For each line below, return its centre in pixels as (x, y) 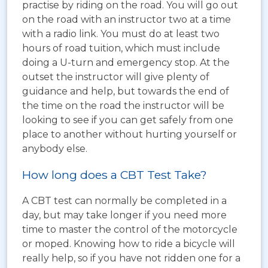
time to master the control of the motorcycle (130, 229)
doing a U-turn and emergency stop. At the (126, 62)
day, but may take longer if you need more (124, 215)
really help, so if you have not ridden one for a (131, 258)
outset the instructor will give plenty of (116, 77)
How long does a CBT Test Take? (115, 174)
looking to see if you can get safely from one (128, 120)
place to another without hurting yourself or (130, 134)
